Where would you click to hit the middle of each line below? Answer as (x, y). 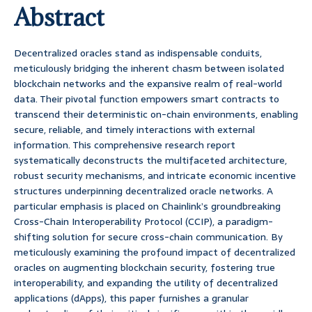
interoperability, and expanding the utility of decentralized (146, 283)
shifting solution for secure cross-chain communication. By (148, 237)
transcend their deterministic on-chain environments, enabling (156, 115)
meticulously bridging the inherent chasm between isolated (149, 69)
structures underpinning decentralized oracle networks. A (143, 191)
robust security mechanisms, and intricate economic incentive (155, 176)
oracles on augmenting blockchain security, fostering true (145, 268)
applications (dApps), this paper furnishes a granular (131, 298)
